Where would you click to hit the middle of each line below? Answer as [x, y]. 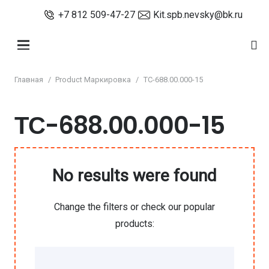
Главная [29, 80]
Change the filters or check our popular [134, 207]
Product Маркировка [93, 80]
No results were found [134, 176]
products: [134, 224]
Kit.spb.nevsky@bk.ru [198, 15]
